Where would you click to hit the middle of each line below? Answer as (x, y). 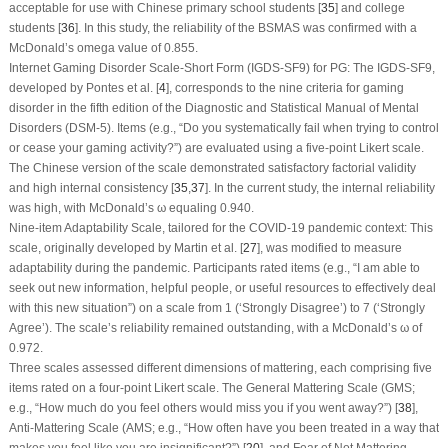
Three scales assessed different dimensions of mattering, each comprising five (220, 367)
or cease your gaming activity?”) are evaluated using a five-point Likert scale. (216, 147)
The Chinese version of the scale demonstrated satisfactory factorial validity (212, 167)
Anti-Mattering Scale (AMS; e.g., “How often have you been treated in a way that (223, 427)
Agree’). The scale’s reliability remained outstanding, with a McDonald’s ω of (215, 327)
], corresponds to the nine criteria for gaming (284, 87)
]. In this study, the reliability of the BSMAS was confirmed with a (245, 27)
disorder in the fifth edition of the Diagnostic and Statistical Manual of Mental (213, 107)
